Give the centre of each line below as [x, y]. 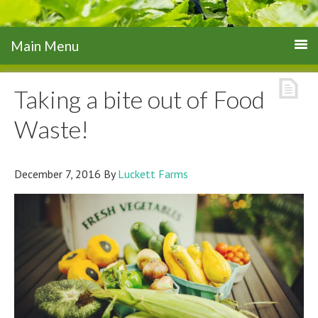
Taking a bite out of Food [139, 99]
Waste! [51, 129]
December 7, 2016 [57, 174]
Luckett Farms [153, 174]
